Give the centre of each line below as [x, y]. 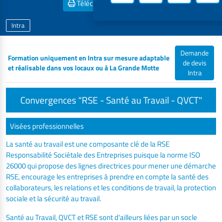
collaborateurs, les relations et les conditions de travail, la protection [111, 188]
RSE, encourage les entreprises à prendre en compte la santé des [107, 177]
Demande [194, 53]
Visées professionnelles [47, 126]
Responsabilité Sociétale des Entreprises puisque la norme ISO [103, 155]
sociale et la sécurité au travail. [54, 198]
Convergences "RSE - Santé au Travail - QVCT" [111, 100]
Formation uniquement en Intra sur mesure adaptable [89, 58]
